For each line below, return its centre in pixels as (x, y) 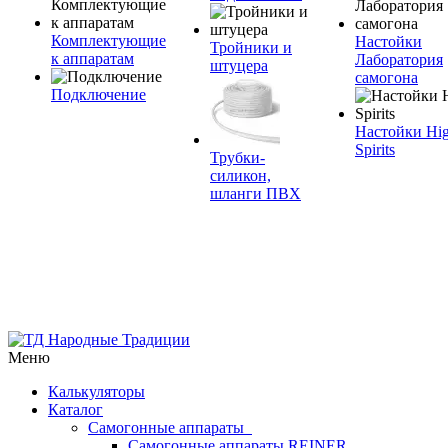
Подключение (98, 94)
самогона (386, 77)
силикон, (240, 175)
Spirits (375, 149)
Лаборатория (399, 59)
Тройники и (251, 47)
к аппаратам (92, 58)
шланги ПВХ (255, 193)
